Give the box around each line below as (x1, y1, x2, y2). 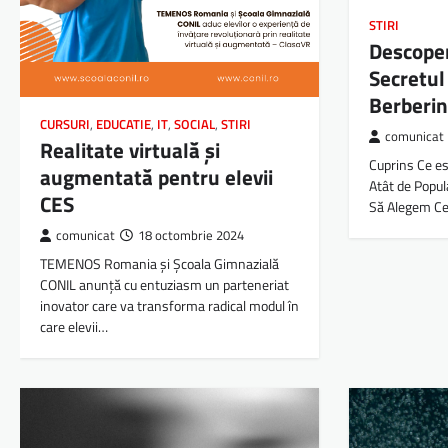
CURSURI (40, 115, 90, 135)
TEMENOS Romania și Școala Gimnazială (40, 253, 279, 276)
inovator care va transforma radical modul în (40, 295, 299, 318)
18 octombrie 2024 (138, 226, 244, 246)
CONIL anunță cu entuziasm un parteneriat (40, 274, 289, 297)
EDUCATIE (96, 115, 151, 135)
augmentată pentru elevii (40, 161, 273, 194)
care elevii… (40, 316, 108, 339)
